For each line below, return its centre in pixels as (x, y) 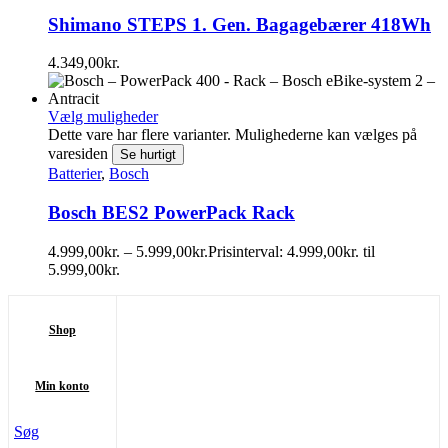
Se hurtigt (148, 155)
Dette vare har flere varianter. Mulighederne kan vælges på (232, 135)
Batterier (74, 174)
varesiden (80, 154)
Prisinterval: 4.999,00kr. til (291, 251)
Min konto (62, 385)
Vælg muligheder (103, 117)
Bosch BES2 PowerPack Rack (171, 213)
